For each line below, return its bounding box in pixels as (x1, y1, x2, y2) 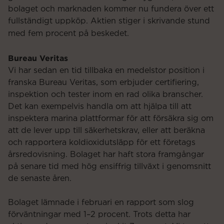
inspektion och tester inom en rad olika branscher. (8, 90, 203, 99)
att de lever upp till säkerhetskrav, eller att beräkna (8, 126, 205, 135)
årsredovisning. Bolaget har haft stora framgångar (8, 150, 204, 159)
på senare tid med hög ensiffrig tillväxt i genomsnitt (8, 162, 211, 171)
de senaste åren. (8, 174, 71, 183)
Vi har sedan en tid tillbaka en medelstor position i (8, 66, 204, 75)
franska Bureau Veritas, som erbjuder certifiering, (8, 78, 199, 87)
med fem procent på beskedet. (8, 29, 129, 38)
